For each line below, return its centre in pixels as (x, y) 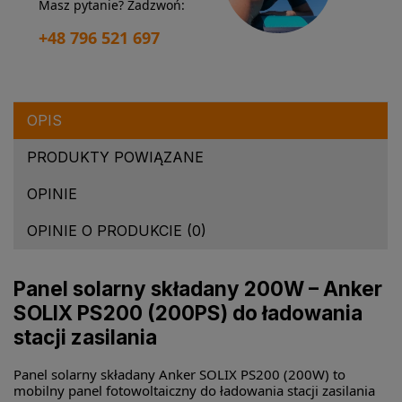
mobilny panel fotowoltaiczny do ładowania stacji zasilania (194, 391)
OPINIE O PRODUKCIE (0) (117, 231)
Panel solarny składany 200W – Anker (198, 289)
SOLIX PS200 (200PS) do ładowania (188, 313)
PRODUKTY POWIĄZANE (115, 157)
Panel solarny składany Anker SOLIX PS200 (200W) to (179, 375)
